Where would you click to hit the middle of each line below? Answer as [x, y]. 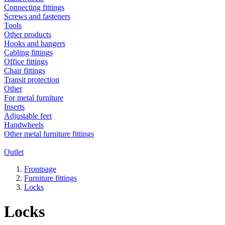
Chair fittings [25, 70]
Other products [28, 34]
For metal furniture [34, 97]
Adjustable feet [28, 116]
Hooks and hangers [35, 43]
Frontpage [40, 169]
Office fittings [26, 61]
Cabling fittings [28, 52]
